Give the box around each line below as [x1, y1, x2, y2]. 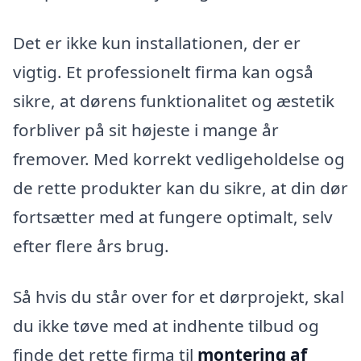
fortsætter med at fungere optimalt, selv [13, 205, 333, 228]
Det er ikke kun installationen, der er [13, 31, 301, 54]
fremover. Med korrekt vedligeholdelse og [13, 147, 345, 170]
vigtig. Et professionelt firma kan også [13, 60, 313, 83]
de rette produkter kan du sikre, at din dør [13, 176, 348, 199]
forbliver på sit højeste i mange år [13, 118, 279, 141]
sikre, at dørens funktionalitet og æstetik [13, 89, 334, 112]
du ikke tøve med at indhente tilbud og [13, 314, 319, 338]
